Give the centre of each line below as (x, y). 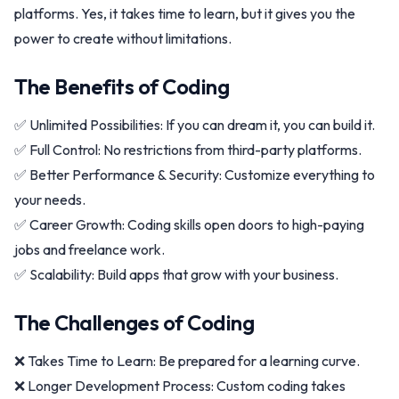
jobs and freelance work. (90, 249)
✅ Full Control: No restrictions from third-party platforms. (188, 150)
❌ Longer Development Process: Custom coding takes (180, 386)
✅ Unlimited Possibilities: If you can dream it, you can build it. (195, 125)
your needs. (50, 199)
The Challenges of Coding (134, 322)
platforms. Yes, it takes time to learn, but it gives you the (185, 13)
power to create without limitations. (123, 38)
